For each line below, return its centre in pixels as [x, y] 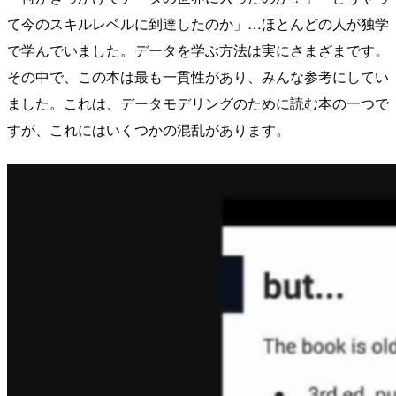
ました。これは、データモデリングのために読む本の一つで [198, 103]
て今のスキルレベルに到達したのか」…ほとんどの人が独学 [198, 24]
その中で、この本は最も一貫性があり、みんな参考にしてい [198, 77]
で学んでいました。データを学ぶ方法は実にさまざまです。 [198, 50]
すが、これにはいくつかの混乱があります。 [148, 130]
